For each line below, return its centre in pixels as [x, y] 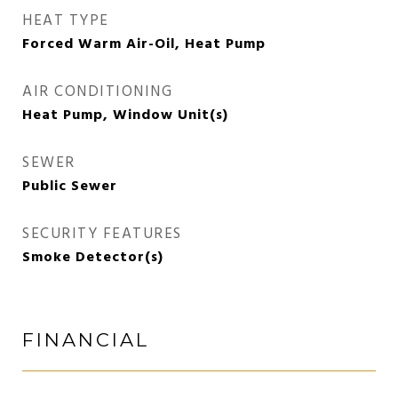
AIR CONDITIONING [97, 92]
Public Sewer [70, 187]
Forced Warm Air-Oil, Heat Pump [144, 44]
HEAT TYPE [66, 21]
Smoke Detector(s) [93, 258]
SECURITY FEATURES [102, 234]
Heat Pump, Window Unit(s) [125, 115]
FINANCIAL [86, 340]
